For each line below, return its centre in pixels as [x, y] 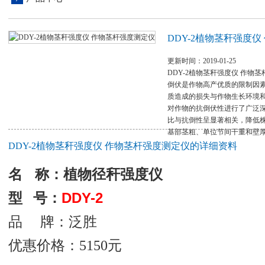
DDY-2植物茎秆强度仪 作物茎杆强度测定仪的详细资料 [123, 146]
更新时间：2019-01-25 [202, 61]
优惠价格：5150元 [65, 245]
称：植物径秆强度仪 [99, 174]
